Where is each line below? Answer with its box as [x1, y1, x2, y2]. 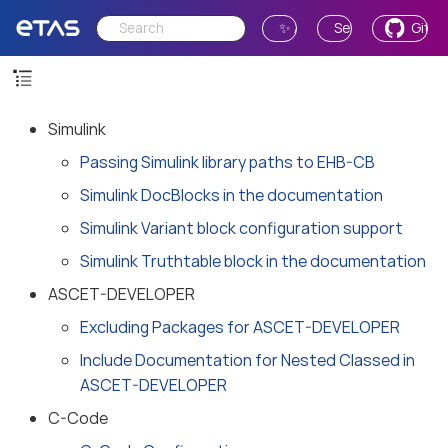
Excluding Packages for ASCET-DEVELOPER [80, 316, 400, 338]
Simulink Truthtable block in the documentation [80, 250, 426, 272]
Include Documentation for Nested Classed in [80, 349, 415, 371]
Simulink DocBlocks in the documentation [80, 184, 383, 206]
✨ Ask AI [279, 18, 333, 37]
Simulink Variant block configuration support [80, 217, 403, 239]
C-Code [48, 407, 108, 429]
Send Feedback [333, 18, 434, 37]
